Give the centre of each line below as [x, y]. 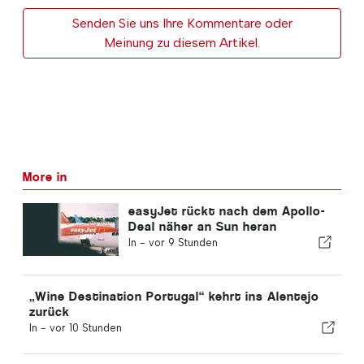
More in [45, 176]
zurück [50, 311]
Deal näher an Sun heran [202, 226]
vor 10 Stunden [86, 327]
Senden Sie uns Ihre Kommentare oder [182, 23]
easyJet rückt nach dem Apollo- [226, 210]
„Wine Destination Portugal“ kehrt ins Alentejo [174, 296]
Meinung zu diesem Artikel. [182, 42]
